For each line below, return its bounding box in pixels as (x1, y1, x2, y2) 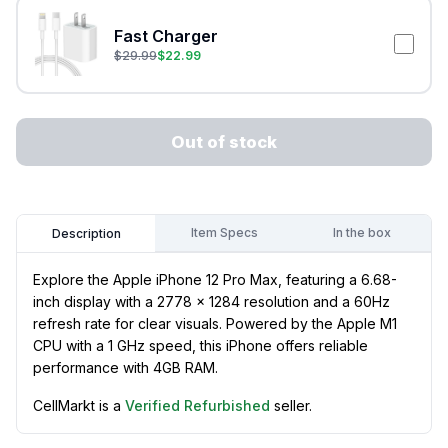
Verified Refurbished (125, 397, 270, 415)
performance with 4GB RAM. (33, 359, 218, 377)
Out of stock (171, 131, 277, 152)
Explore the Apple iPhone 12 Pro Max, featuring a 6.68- (33, 271, 397, 289)
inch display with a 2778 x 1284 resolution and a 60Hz (33, 293, 390, 311)
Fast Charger (114, 26, 218, 47)
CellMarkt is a (33, 397, 121, 415)
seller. (274, 397, 312, 415)
